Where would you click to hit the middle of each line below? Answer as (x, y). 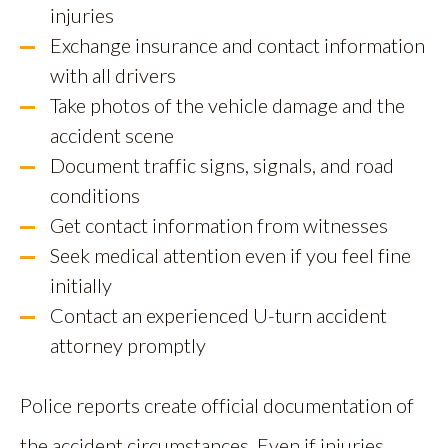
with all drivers (113, 75)
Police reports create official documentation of (217, 405)
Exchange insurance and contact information (237, 45)
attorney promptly (128, 345)
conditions (95, 195)
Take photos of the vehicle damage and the (227, 105)
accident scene (112, 135)
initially (81, 285)
